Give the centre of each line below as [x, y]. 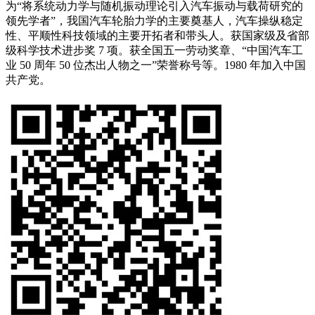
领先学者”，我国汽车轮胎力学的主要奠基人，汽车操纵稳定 [154, 21]
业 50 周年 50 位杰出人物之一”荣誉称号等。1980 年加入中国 [156, 65]
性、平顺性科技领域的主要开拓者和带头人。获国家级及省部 [157, 36]
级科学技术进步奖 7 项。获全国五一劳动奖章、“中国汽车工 [154, 50]
